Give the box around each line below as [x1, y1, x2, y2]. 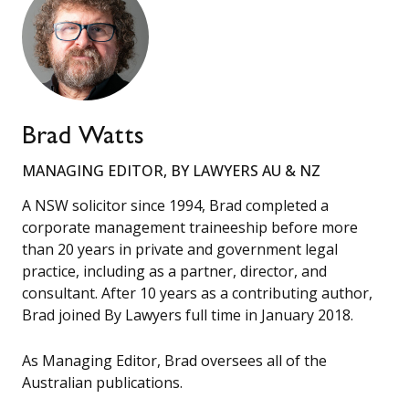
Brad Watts [22, 126, 144, 152]
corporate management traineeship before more [22, 217, 358, 238]
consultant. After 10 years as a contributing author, [22, 283, 372, 304]
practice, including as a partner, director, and [22, 261, 327, 282]
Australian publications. [22, 372, 183, 393]
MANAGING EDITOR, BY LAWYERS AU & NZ [22, 161, 320, 182]
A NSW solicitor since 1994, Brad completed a [22, 195, 329, 216]
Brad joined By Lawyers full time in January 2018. [22, 305, 353, 326]
